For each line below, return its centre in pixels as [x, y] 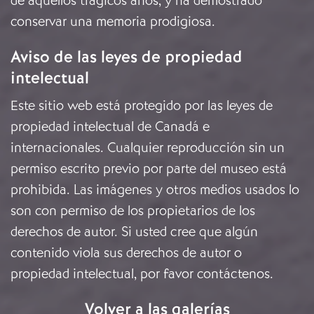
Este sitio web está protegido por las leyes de [142, 106]
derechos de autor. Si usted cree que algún [134, 232]
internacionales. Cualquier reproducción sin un [148, 148]
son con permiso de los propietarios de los [133, 211]
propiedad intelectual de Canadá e [110, 127]
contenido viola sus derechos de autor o [126, 253]
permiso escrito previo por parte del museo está [149, 169]
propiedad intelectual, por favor [104, 274]
